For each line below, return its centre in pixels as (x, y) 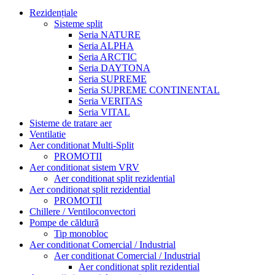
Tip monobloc (81, 233)
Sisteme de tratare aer (71, 123)
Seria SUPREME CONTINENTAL (149, 90)
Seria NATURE (110, 34)
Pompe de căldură (64, 222)
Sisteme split (78, 23)
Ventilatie (48, 134)
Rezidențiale (53, 12)
